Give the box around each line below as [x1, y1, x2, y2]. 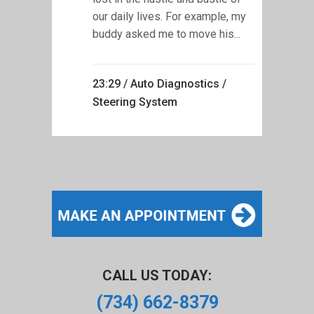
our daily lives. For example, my [93, 10, 246, 24]
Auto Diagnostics [130, 77, 219, 91]
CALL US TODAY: [102, 267, 212, 285]
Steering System [93, 95, 177, 109]
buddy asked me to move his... [93, 27, 240, 41]
